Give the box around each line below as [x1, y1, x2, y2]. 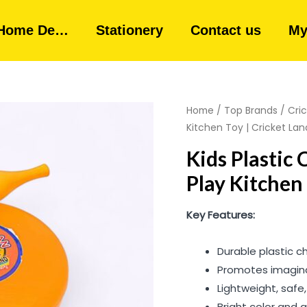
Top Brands [224, 103, 278, 117]
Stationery [95, 23, 163, 38]
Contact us [190, 23, 261, 38]
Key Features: [186, 207, 255, 222]
